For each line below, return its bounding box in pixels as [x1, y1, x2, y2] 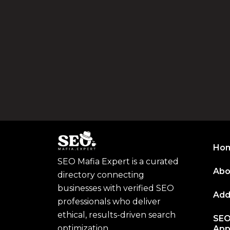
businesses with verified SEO [57, 183, 174, 194]
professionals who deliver [57, 197, 161, 207]
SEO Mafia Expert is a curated [57, 157, 179, 167]
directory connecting [57, 170, 144, 180]
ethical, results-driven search [57, 210, 176, 220]
